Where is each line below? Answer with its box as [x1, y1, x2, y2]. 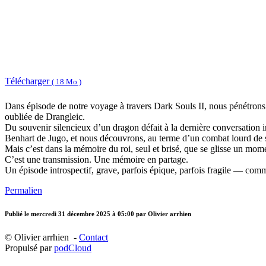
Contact [79, 232, 108, 242]
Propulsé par [5, 242, 54, 253]
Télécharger [5, 75, 52, 86]
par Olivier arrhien [136, 210, 191, 218]
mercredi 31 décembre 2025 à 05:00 [31, 210, 136, 218]
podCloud [54, 242, 91, 253]
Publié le [5, 210, 31, 218]
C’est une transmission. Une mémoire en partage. [5, 154, 188, 165]
